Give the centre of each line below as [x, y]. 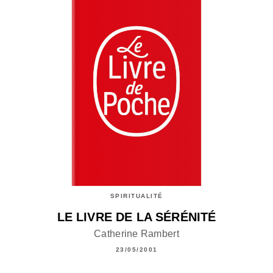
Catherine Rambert [136, 233]
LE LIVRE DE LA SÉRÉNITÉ [136, 217]
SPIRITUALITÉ [136, 196]
